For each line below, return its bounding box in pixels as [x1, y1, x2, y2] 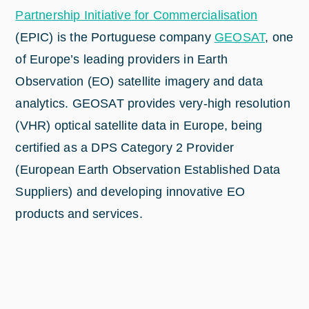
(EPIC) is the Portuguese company [15, 30, 215, 44]
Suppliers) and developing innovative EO [15, 184, 246, 199]
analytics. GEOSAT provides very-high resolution [15, 96, 290, 110]
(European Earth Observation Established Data [15, 162, 281, 177]
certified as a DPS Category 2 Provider [15, 140, 235, 154]
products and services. [15, 206, 143, 221]
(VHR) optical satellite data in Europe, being [15, 118, 263, 132]
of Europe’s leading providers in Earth [15, 52, 228, 66]
